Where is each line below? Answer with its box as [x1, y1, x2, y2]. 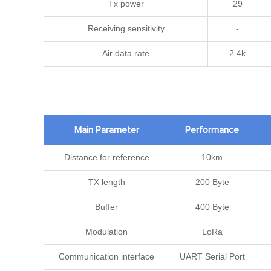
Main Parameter [74, 125, 139, 135]
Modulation [85, 227, 128, 237]
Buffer [95, 202, 118, 212]
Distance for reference [64, 152, 149, 162]
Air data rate [102, 48, 149, 58]
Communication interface [59, 252, 154, 261]
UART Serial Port [179, 252, 245, 261]
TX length [88, 177, 125, 187]
